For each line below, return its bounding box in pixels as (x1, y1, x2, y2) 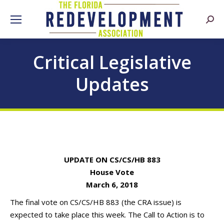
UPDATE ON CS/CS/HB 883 (63, 154, 160, 164)
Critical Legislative (32, 50, 191, 74)
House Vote (90, 167, 134, 177)
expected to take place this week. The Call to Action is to (10, 209, 204, 219)
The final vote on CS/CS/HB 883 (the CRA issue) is (10, 197, 181, 207)
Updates (75, 72, 149, 96)
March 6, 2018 (86, 179, 138, 189)
